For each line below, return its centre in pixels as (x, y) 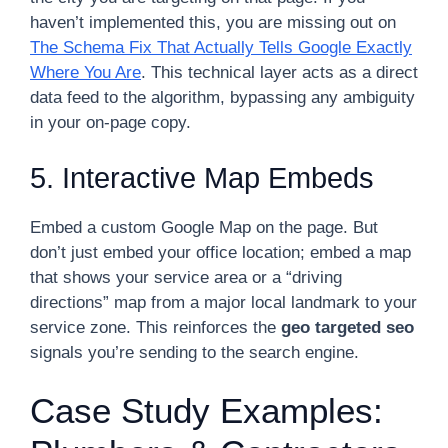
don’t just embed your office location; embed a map (220, 252)
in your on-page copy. (110, 122)
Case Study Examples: (206, 410)
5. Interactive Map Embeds (202, 177)
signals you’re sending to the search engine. (194, 352)
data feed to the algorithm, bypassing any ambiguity (222, 97)
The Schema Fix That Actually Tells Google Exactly (221, 47)
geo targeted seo (347, 327)
